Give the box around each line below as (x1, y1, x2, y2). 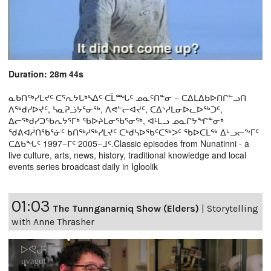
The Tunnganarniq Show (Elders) (53, 203, 199, 215)
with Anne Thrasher (11, 216, 94, 228)
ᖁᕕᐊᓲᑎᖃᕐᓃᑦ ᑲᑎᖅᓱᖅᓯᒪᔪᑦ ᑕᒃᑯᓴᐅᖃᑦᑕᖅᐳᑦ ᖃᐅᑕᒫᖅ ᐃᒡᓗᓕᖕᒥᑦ (8, 126, 259, 139)
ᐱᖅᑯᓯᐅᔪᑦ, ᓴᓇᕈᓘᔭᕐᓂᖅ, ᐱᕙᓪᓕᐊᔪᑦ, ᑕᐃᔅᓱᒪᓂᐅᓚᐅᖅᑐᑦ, (8, 103, 223, 116)
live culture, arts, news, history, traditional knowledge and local (8, 149, 246, 162)
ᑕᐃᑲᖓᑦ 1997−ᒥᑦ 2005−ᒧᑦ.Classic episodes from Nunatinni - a (8, 137, 249, 150)
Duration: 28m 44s (8, 68, 83, 80)
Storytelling (207, 203, 258, 215)
